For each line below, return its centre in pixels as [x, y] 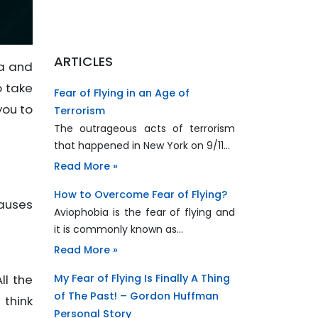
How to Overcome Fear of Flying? [141, 195]
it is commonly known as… [119, 230]
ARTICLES [83, 62]
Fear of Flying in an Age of [122, 93]
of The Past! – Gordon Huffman [136, 296]
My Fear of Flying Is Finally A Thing [142, 279]
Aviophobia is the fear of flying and [144, 213]
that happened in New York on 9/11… [142, 146]
